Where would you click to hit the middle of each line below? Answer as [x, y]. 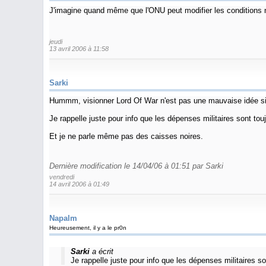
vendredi [62, 177]
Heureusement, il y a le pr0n [88, 227]
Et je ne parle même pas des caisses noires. [126, 136]
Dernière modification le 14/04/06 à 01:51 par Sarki [136, 166]
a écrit [101, 251]
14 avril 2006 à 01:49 [79, 184]
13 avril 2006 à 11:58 [79, 49]
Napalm [63, 218]
